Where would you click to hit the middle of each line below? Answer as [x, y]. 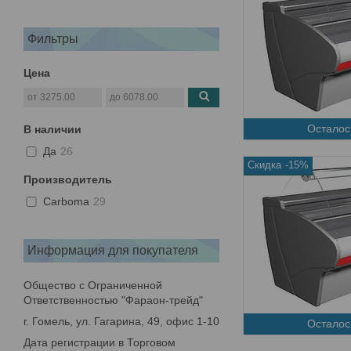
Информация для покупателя [113, 250]
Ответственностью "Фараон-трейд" [113, 300]
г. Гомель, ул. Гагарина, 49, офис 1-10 [121, 321]
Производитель [68, 179]
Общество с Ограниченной [93, 285]
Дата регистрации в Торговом [100, 342]
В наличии [52, 129]
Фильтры [53, 38]
